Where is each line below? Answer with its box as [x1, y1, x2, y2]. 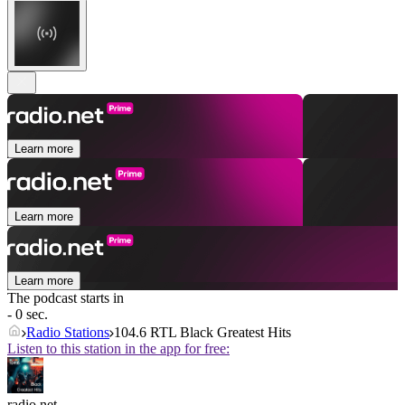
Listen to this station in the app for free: [7, 341, 230, 357]
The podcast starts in [7, 290, 124, 306]
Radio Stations [26, 325, 109, 341]
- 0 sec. [7, 306, 48, 323]
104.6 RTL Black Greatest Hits [114, 325, 291, 341]
